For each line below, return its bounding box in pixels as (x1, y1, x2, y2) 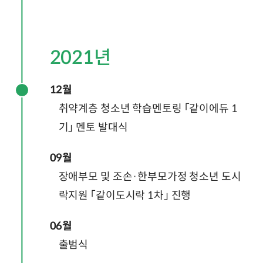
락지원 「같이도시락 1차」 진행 (58, 188, 191, 202)
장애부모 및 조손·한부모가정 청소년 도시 (58, 170, 241, 183)
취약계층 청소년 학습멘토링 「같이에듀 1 (58, 102, 238, 115)
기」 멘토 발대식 (58, 120, 128, 134)
